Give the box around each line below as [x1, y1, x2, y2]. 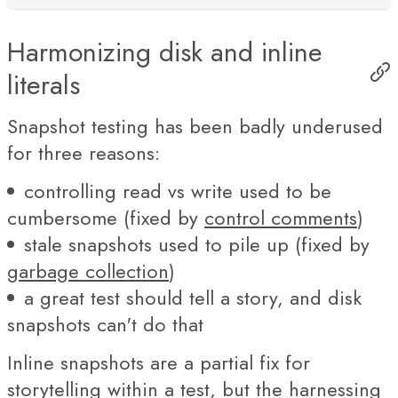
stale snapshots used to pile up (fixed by [24, 230, 370, 259]
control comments [204, 203, 357, 232]
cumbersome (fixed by [7, 203, 204, 232]
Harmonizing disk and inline [7, 33, 322, 71]
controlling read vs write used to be [24, 177, 331, 205]
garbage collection [7, 257, 169, 285]
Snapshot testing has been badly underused [7, 112, 383, 140]
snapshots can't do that [7, 310, 203, 338]
